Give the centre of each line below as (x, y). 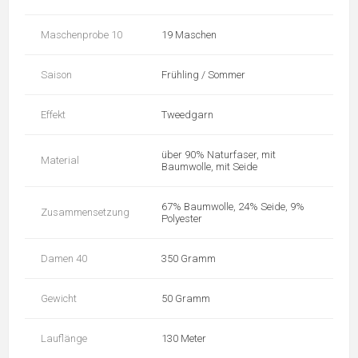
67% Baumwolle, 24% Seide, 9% (233, 207)
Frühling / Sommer (203, 75)
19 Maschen (189, 35)
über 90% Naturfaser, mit (219, 155)
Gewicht (59, 299)
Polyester (182, 219)
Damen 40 (64, 259)
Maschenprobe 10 (82, 35)
